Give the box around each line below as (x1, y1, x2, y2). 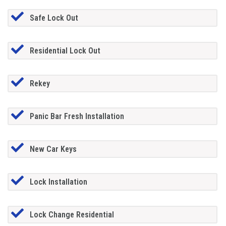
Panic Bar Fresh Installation (29, 111, 124, 121)
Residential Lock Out (29, 45, 100, 55)
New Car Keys (29, 144, 77, 154)
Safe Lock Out (29, 13, 78, 23)
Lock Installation (29, 177, 87, 187)
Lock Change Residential (29, 209, 114, 219)
